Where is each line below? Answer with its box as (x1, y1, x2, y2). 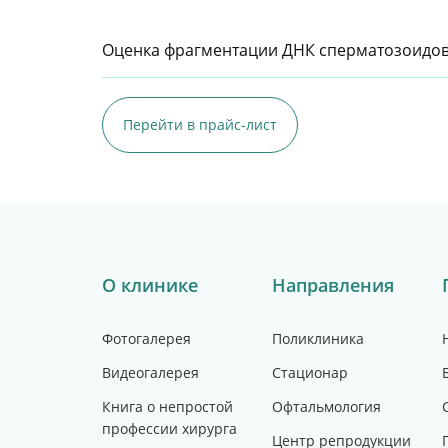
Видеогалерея (102, 363, 199, 382)
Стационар (272, 363, 348, 382)
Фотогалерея (102, 329, 191, 348)
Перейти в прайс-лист (123, 115, 277, 134)
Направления (272, 273, 394, 297)
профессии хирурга (102, 419, 237, 438)
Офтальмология (272, 397, 381, 416)
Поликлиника (272, 329, 364, 348)
